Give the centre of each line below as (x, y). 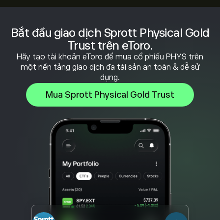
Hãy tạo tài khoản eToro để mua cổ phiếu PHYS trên (110, 57)
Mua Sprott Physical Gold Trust (110, 95)
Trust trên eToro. (110, 45)
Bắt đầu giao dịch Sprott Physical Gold (110, 33)
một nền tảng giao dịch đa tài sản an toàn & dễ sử (110, 67)
